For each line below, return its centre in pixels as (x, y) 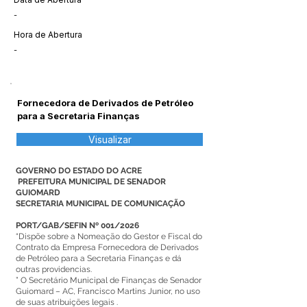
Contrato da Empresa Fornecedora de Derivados (107, 247)
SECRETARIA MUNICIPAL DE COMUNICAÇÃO (101, 204)
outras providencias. (54, 269)
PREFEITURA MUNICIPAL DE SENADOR (91, 182)
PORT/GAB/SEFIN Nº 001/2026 (78, 225)
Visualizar (110, 139)
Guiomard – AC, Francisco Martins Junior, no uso (108, 291)
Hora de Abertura (48, 35)
